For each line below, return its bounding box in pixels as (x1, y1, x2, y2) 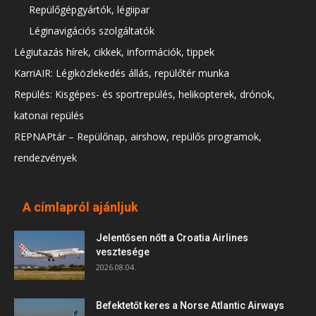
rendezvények (14, 151, 77, 165)
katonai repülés (14, 109, 84, 123)
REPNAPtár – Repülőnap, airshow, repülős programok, (14, 130, 262, 144)
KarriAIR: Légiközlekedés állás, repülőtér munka (14, 66, 229, 80)
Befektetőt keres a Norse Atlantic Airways (96, 300, 284, 312)
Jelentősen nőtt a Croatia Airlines (96, 232, 248, 244)
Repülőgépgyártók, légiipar (29, 3, 150, 17)
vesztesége (96, 246, 150, 258)
